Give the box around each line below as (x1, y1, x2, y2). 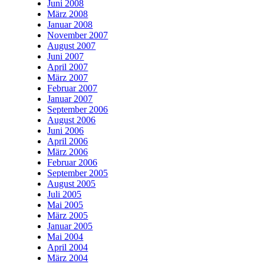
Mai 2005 (47, 200, 84, 210)
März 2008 (47, 9, 88, 19)
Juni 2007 (47, 51, 84, 61)
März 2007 (47, 72, 88, 82)
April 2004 (47, 242, 88, 252)
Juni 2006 (47, 126, 84, 136)
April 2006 (47, 136, 88, 146)
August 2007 (47, 41, 96, 51)
